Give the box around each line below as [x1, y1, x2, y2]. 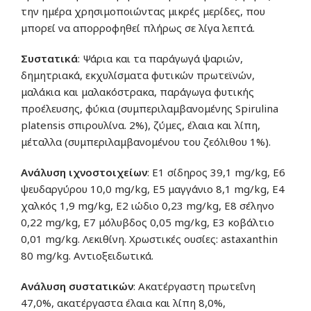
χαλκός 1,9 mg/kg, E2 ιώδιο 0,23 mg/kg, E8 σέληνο [21, 198, 274, 212]
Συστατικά [21, 51, 78, 65]
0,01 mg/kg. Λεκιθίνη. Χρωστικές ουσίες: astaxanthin [21, 231, 278, 246]
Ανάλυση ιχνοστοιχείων [21, 165, 147, 179]
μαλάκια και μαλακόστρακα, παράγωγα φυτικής [21, 84, 254, 99]
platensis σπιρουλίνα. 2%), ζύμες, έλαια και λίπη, [21, 117, 260, 132]
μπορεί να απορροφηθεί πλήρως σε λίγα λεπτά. [21, 20, 255, 35]
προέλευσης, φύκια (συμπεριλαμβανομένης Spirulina [21, 101, 278, 115]
